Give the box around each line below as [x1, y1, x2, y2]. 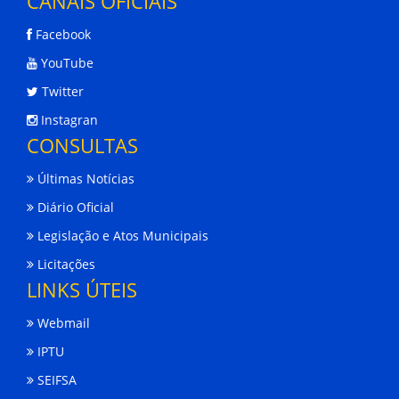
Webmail [34, 314, 90, 332]
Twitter [38, 83, 84, 101]
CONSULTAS [27, 132, 138, 159]
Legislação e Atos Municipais [34, 227, 208, 245]
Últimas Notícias [34, 170, 134, 188]
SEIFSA [34, 371, 77, 389]
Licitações [34, 256, 95, 273]
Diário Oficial [34, 199, 114, 216]
